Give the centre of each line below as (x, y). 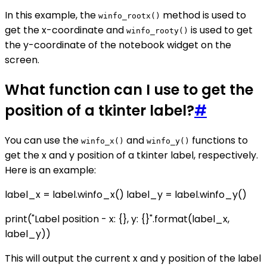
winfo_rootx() (129, 16)
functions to (219, 140)
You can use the (43, 140)
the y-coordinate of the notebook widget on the (118, 45)
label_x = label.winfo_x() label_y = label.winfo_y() (126, 194)
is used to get (221, 30)
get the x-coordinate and (66, 30)
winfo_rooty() (157, 31)
